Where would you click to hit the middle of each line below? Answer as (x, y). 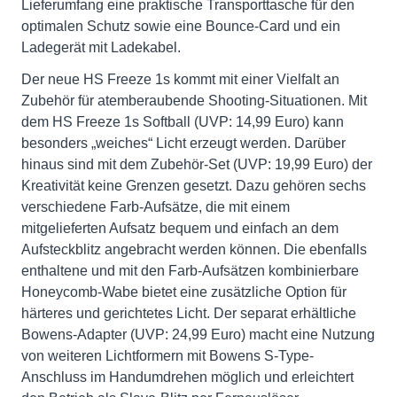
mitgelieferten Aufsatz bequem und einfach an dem (180, 228)
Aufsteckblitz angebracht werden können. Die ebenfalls (194, 249)
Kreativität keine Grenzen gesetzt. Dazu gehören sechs (194, 185)
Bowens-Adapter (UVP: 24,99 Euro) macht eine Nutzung (198, 334)
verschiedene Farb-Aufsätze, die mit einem (156, 206)
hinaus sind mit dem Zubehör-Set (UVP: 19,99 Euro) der (197, 164)
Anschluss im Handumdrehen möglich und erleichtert (187, 377)
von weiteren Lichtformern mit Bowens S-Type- (167, 355)
